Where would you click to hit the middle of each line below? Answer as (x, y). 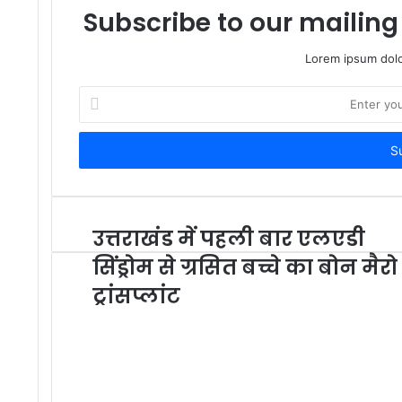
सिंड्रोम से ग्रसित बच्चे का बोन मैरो (245, 268)
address (100, 151)
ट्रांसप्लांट (136, 297)
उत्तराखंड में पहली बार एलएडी (229, 239)
